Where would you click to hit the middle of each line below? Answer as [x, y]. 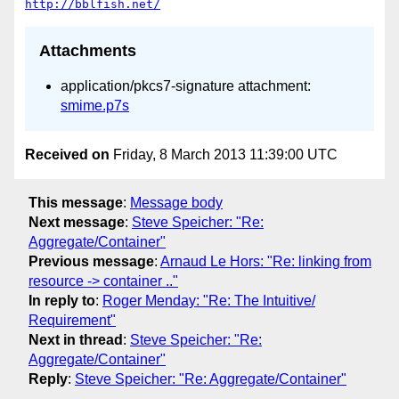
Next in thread [76, 340]
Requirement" [72, 321]
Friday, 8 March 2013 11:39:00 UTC [224, 154]
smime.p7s [95, 106]
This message [76, 203]
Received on [67, 154]
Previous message [91, 262]
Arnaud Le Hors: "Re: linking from [266, 262]
